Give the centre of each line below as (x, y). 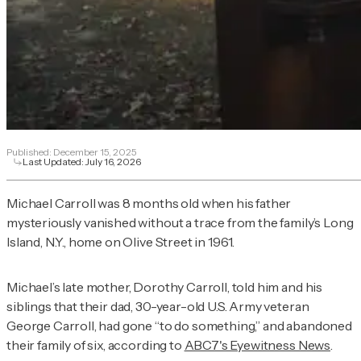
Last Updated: (54, 162)
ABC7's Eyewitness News (257, 345)
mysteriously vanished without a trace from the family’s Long (180, 223)
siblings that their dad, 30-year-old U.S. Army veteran (158, 307)
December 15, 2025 (95, 152)
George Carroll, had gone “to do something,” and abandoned (179, 326)
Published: (30, 152)
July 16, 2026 (113, 162)
